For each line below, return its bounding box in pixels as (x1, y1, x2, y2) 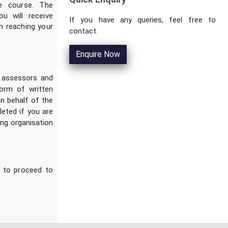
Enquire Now (76, 49, 120, 60)
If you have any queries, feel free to (69, 15, 216, 25)
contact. (69, 26, 98, 36)
